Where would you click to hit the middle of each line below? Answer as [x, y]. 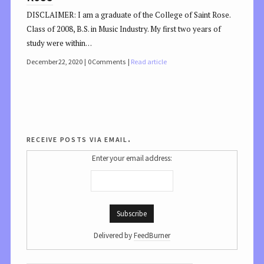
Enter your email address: [132, 158]
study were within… [59, 43]
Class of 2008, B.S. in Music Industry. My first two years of [123, 29]
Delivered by [114, 235]
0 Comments [107, 62]
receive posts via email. [79, 139]
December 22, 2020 [54, 62]
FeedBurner [152, 235]
